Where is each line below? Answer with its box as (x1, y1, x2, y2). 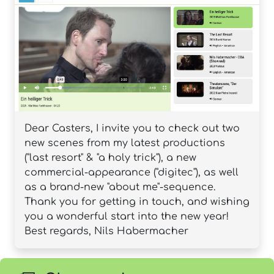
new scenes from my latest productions (24, 138, 225, 149)
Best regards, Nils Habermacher (24, 226, 188, 237)
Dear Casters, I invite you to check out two (24, 123, 240, 135)
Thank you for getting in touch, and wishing (24, 196, 250, 208)
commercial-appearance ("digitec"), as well (24, 167, 239, 179)
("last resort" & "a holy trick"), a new (24, 152, 196, 164)
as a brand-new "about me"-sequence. (24, 182, 215, 193)
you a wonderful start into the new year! (24, 211, 229, 223)
